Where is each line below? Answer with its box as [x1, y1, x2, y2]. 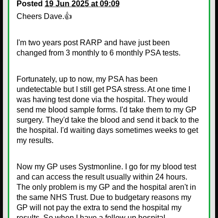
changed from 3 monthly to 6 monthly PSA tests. [17, 48, 182, 57]
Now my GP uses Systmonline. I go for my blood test [17, 162, 196, 171]
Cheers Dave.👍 [17, 12, 72, 20]
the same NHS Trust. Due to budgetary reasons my [17, 193, 191, 201]
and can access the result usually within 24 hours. [17, 172, 187, 181]
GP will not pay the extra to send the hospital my [17, 203, 182, 212]
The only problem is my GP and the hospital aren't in [17, 182, 196, 191]
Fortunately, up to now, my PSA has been [17, 74, 158, 83]
